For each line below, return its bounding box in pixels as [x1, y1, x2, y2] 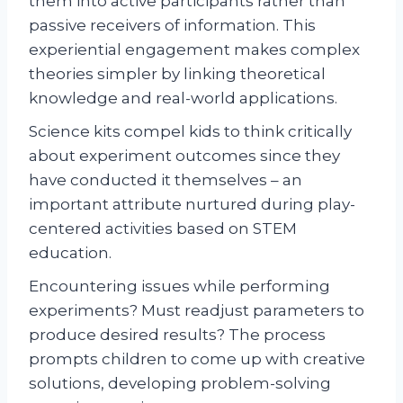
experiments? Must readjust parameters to [29, 301, 364, 320]
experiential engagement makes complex [29, 40, 360, 59]
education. [29, 244, 112, 263]
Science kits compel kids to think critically [29, 122, 352, 141]
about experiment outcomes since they [29, 147, 340, 166]
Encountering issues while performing [29, 277, 330, 296]
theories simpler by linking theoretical [29, 65, 326, 84]
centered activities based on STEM [29, 219, 297, 238]
